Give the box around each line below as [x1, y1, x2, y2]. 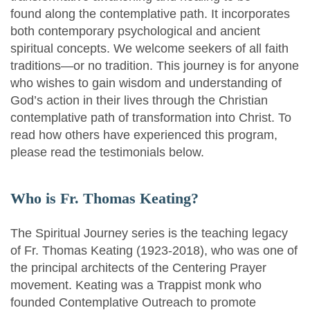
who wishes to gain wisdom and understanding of [10, 75, 282, 91]
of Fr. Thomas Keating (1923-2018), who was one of [10, 243, 298, 258]
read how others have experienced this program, [10, 127, 277, 143]
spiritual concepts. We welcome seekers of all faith [10, 41, 289, 56]
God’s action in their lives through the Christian [10, 93, 268, 108]
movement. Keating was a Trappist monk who [10, 277, 262, 293]
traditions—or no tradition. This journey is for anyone [10, 58, 299, 73]
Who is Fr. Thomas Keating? [10, 190, 199, 208]
